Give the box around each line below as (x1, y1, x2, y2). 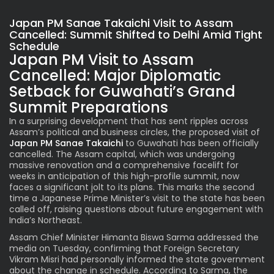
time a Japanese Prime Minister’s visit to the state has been (9, 191, 265, 204)
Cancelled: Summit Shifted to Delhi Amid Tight (9, 26, 262, 42)
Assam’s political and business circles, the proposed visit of (9, 125, 260, 138)
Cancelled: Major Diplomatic (9, 65, 221, 86)
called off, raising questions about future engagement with (9, 202, 263, 215)
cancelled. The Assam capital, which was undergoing (9, 147, 235, 160)
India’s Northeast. (9, 213, 82, 226)
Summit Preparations (9, 97, 168, 117)
